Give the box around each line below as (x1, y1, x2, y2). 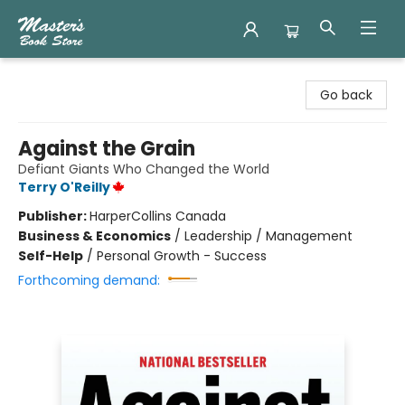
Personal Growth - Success (97, 247, 267, 265)
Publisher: (18, 207, 89, 225)
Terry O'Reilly (18, 178, 110, 196)
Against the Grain (18, 135, 195, 163)
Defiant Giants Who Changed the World (18, 160, 269, 178)
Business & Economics (18, 227, 171, 245)
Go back (320, 86, 372, 104)
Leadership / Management (184, 227, 353, 245)
